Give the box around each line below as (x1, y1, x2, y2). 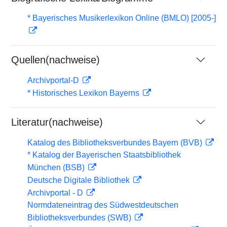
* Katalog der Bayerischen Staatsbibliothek (27, 150, 181, 159)
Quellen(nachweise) (11, 54, 100, 65)
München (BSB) (27, 163, 87, 172)
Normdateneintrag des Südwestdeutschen (27, 201, 178, 209)
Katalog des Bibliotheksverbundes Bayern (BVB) (27, 138, 204, 147)
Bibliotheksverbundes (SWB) (27, 213, 133, 222)
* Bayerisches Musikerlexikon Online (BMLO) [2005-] (27, 14, 216, 22)
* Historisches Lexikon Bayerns (27, 89, 141, 97)
